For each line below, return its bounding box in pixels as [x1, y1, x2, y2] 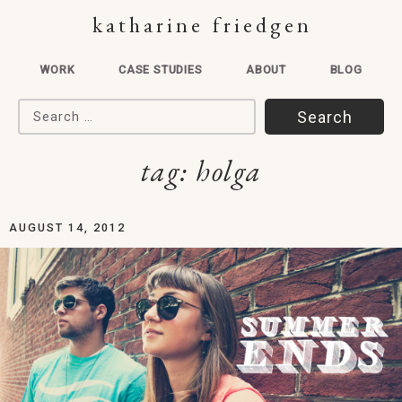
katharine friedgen [92, 11, 313, 39]
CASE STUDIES [118, 63, 203, 76]
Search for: [17, 100, 100, 119]
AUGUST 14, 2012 [9, 221, 126, 234]
